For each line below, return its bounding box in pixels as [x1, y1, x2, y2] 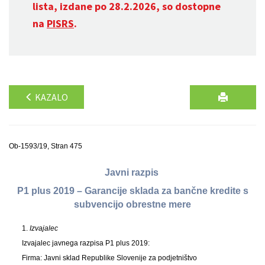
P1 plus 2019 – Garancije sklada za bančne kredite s [17, 186, 248, 196]
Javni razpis [104, 167, 161, 178]
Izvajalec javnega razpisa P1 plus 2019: [21, 238, 150, 247]
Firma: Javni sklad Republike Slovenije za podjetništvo [21, 253, 197, 262]
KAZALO [33, 91, 68, 103]
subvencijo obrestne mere [74, 199, 191, 210]
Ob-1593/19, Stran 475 [9, 142, 82, 150]
